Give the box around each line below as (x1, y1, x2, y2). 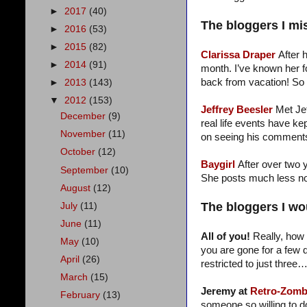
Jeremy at (201, 286, 250, 297)
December (60, 111, 109, 122)
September (60, 164, 112, 175)
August (60, 182, 94, 193)
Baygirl (201, 159, 235, 171)
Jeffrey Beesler (201, 104, 273, 116)
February (60, 290, 103, 301)
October (60, 147, 99, 158)
